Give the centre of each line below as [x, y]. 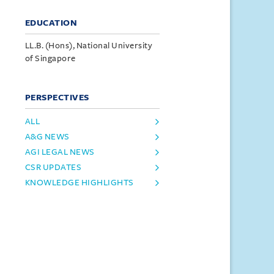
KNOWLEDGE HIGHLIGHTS [79, 183]
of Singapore [50, 58]
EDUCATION [51, 23]
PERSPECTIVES [57, 98]
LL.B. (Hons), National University [89, 46]
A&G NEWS [47, 137]
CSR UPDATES [53, 167]
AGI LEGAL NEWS [60, 152]
